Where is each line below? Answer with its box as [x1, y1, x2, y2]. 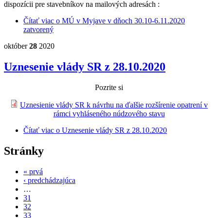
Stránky [4, 144, 44, 157]
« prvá [23, 167, 43, 176]
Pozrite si [95, 83, 123, 92]
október [4, 42, 29, 51]
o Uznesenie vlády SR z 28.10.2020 [54, 126, 167, 135]
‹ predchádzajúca [23, 176, 75, 184]
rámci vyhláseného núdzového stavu [53, 109, 165, 118]
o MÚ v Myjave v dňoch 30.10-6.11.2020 [54, 17, 185, 25]
